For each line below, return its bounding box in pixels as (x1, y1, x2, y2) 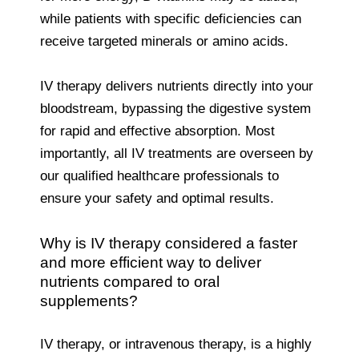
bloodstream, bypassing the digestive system (40, 100, 311, 116)
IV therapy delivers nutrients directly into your (40, 78, 313, 94)
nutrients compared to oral (40, 272, 220, 290)
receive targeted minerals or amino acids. (40, 33, 288, 49)
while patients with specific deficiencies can (40, 10, 301, 26)
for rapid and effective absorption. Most (40, 123, 275, 139)
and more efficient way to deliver (40, 253, 261, 271)
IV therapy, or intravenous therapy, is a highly (40, 336, 312, 352)
